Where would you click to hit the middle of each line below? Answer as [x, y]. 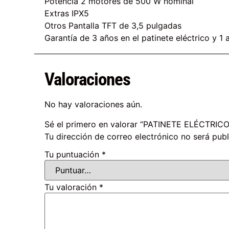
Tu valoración [72, 187]
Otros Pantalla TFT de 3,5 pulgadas [113, 26]
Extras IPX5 [67, 14]
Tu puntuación [73, 155]
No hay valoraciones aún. [94, 105]
